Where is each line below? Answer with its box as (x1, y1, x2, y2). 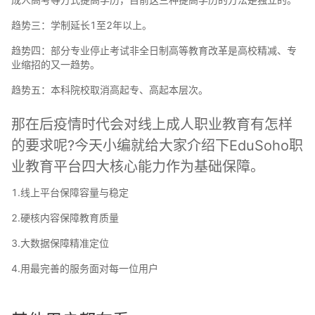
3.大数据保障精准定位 (11, 237, 109, 250)
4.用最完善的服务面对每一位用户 (11, 262, 158, 275)
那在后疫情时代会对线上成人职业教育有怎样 (11, 116, 292, 134)
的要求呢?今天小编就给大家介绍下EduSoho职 (11, 137, 303, 155)
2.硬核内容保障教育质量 (11, 212, 119, 224)
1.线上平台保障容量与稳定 (11, 186, 129, 199)
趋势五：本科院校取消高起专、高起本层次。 (11, 84, 208, 96)
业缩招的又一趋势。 (11, 58, 100, 71)
